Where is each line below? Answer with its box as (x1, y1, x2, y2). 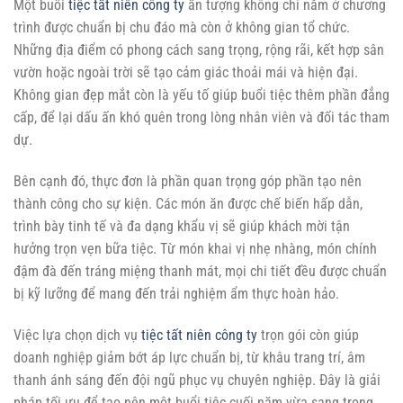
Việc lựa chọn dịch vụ (13, 326, 141, 344)
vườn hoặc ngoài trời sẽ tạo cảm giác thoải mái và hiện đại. (13, 64, 358, 82)
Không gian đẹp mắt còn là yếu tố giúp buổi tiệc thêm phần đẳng (13, 86, 390, 104)
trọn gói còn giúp (257, 326, 359, 344)
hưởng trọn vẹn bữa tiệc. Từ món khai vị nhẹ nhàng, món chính (13, 240, 377, 258)
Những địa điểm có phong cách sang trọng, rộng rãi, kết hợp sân (13, 41, 384, 59)
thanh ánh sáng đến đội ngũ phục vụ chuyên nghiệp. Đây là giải (13, 371, 381, 389)
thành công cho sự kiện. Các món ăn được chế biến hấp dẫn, (13, 195, 363, 213)
